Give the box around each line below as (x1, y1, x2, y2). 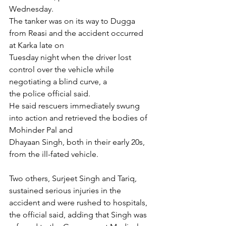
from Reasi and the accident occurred (9, 28, 145, 38)
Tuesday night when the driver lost (9, 52, 133, 63)
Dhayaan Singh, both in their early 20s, (9, 137, 147, 147)
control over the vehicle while (9, 65, 116, 75)
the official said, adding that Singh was (9, 210, 149, 220)
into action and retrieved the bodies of (9, 113, 149, 123)
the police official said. (9, 89, 90, 99)
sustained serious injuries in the (9, 186, 123, 196)
